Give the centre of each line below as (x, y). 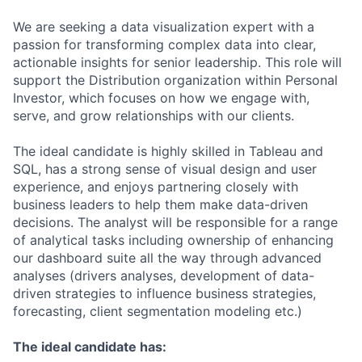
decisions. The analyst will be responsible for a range (175, 222)
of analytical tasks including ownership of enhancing (173, 240)
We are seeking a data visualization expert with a (164, 27)
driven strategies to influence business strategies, (164, 293)
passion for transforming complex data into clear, (164, 44)
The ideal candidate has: (90, 347)
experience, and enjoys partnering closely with (156, 187)
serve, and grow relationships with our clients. (154, 116)
